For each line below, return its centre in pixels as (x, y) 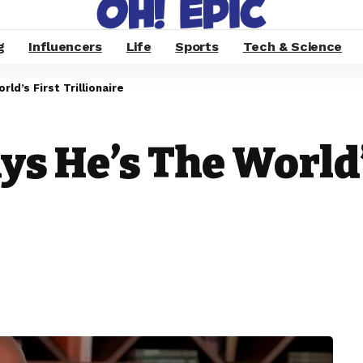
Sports (197, 47)
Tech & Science (293, 47)
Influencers (65, 47)
